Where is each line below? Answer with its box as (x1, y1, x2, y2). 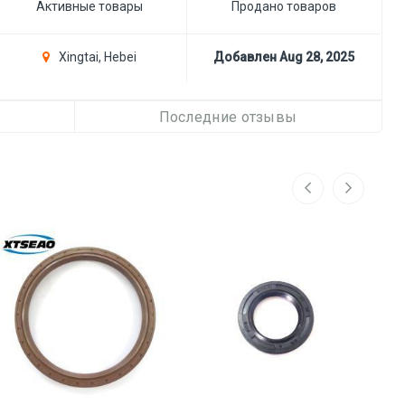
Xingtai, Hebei (55, 49, 137, 64)
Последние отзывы (158, 108, 297, 126)
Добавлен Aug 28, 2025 (213, 49, 355, 64)
